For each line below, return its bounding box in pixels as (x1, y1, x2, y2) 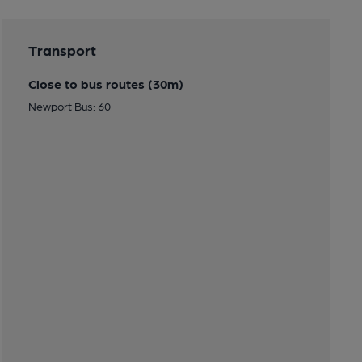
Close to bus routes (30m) (27, 75, 183, 91)
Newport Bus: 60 (27, 99, 111, 112)
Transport (27, 40, 96, 58)
